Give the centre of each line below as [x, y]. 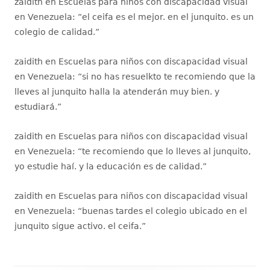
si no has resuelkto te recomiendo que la [169, 76]
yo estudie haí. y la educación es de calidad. [108, 166]
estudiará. [36, 106]
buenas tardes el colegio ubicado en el [165, 211]
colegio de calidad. [55, 32]
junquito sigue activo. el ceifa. [78, 226]
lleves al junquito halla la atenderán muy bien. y [117, 91]
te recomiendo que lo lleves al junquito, [166, 151]
